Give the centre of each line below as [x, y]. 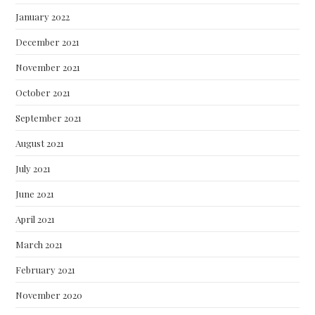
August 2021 [40, 143]
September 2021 [49, 118]
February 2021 [46, 270]
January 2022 [43, 17]
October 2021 [43, 92]
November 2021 [48, 67]
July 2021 [33, 168]
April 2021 [36, 219]
